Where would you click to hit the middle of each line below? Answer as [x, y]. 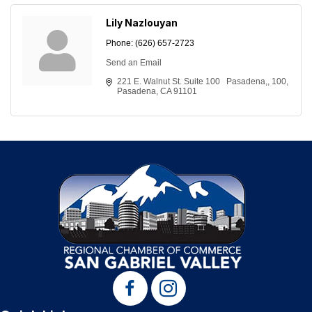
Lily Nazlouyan [142, 23]
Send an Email [134, 63]
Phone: [119, 44]
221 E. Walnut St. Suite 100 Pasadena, [192, 82]
